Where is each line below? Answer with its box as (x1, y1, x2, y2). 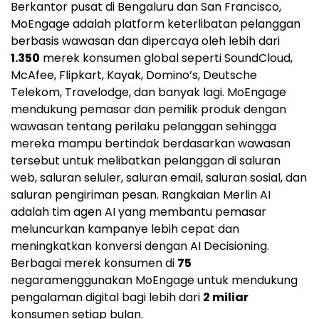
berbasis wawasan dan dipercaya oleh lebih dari (11, 33, 280, 50)
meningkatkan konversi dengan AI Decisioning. (11, 238, 269, 255)
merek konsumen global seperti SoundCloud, (40, 50, 293, 67)
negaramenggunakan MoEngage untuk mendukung (11, 272, 298, 289)
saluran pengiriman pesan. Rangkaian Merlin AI (11, 187, 271, 204)
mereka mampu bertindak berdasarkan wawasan (11, 135, 291, 152)
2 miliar (203, 289, 249, 306)
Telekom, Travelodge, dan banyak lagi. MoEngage (11, 84, 286, 101)
